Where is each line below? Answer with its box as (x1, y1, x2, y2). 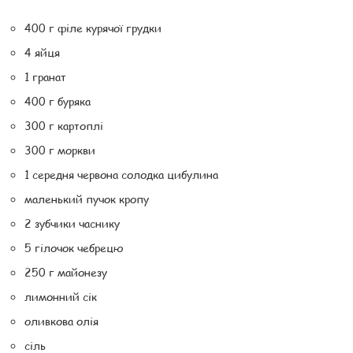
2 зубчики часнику (24, 214, 120, 231)
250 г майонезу (24, 263, 107, 280)
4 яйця (24, 43, 60, 60)
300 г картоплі (24, 117, 103, 133)
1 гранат (24, 68, 66, 84)
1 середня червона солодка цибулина (24, 165, 218, 182)
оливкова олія (24, 312, 98, 329)
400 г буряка (24, 92, 91, 109)
